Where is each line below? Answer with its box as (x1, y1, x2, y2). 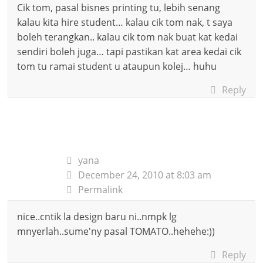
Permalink (78, 183, 123, 196)
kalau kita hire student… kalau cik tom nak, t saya (17, 15, 233, 29)
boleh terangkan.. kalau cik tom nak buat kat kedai (17, 30, 238, 43)
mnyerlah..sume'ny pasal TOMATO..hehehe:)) (17, 224, 215, 238)
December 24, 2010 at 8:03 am (78, 168, 212, 181)
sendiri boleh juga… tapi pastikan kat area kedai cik (17, 45, 242, 58)
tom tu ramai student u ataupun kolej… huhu (17, 59, 217, 73)
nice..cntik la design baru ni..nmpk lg (17, 210, 177, 223)
